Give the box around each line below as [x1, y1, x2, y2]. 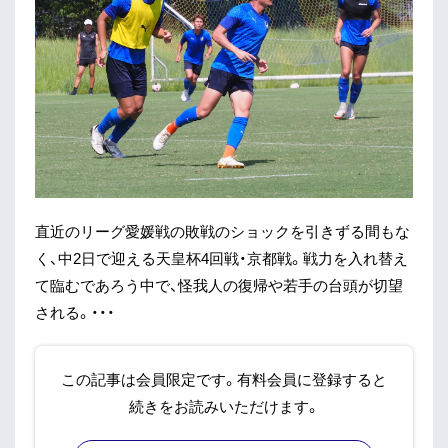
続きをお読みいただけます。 [128, 394, 320, 417]
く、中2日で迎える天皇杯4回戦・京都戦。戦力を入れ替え [35, 246, 408, 269]
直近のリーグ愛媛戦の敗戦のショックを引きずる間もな [35, 219, 410, 242]
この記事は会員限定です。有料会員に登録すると [61, 367, 387, 390]
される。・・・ [35, 300, 115, 323]
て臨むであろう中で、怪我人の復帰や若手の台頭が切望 [35, 273, 403, 296]
